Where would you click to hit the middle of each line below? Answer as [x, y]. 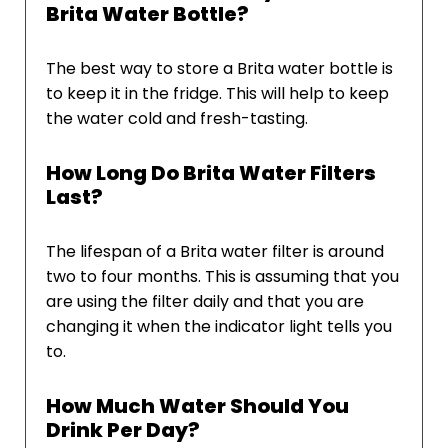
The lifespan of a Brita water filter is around [215, 252]
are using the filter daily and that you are [205, 302]
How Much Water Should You [197, 406]
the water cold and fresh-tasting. [177, 119]
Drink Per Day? [123, 430]
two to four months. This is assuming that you [222, 277]
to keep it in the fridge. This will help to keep [217, 94]
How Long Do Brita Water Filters [211, 173]
